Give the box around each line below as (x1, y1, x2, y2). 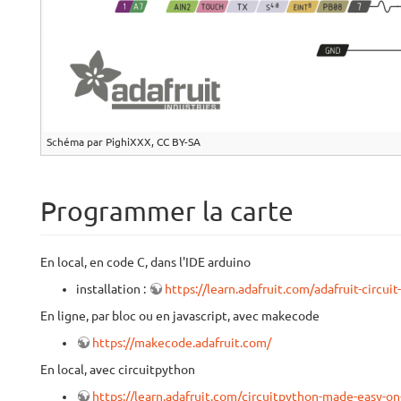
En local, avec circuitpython (40, 363, 195, 377)
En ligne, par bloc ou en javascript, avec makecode (40, 309, 320, 323)
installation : (76, 282, 149, 296)
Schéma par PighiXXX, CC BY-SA (47, 135, 200, 148)
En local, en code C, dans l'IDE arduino (40, 255, 251, 269)
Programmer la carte (40, 196, 294, 226)
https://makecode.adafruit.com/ (92, 336, 271, 350)
